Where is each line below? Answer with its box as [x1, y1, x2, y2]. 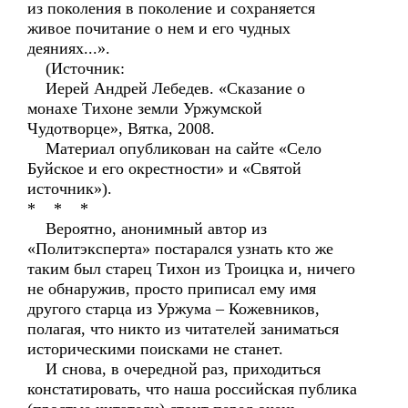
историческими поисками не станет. [27, 340, 283, 358]
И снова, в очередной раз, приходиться [27, 360, 321, 378]
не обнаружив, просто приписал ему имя [27, 280, 316, 298]
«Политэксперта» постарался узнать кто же [27, 240, 333, 258]
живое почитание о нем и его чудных [27, 19, 291, 37]
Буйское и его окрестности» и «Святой [27, 159, 301, 178]
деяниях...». [27, 39, 110, 57]
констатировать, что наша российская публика [27, 380, 357, 398]
